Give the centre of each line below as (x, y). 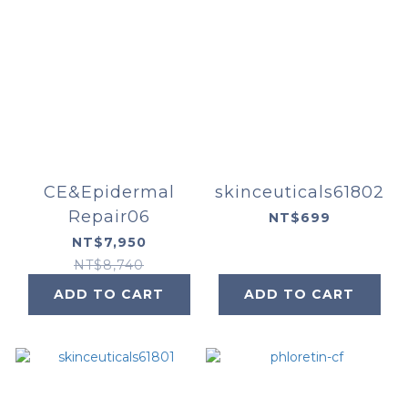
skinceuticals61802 (299, 192)
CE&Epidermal (109, 192)
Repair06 (109, 216)
